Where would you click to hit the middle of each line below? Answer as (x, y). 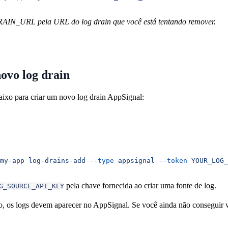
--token (171, 160)
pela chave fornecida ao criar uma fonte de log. (140, 185)
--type (100, 160)
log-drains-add (55, 160)
